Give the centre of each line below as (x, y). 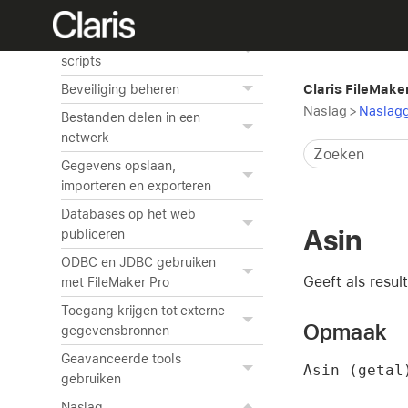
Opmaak (345, 331)
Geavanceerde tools (121, 359)
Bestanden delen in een (131, 117)
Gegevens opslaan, (118, 166)
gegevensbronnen (115, 331)
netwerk (85, 138)
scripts (81, 61)
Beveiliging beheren (120, 89)
